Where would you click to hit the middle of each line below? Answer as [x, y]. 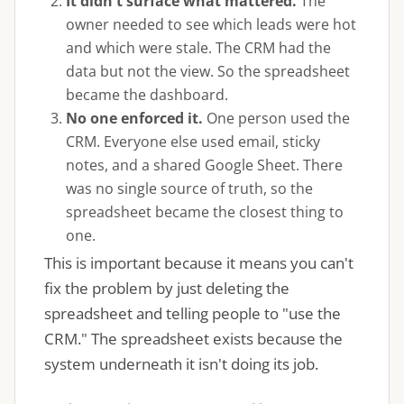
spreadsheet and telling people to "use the [193, 313]
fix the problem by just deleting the [167, 288]
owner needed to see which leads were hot [211, 24]
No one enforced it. [134, 118]
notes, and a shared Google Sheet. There [204, 165]
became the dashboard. [147, 95]
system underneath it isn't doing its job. [181, 364]
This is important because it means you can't [199, 263]
